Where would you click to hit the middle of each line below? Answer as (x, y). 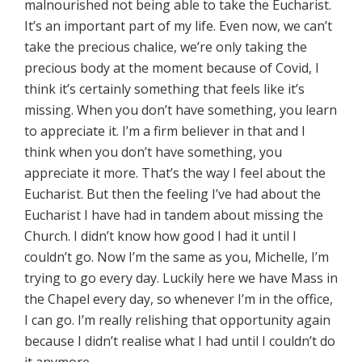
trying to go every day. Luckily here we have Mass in (181, 278)
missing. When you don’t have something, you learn (181, 110)
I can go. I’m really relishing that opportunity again (177, 320)
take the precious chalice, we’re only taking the (166, 47)
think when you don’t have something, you (153, 152)
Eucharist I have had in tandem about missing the (174, 215)
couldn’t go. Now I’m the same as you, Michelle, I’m (177, 257)
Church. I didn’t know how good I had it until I (160, 236)
